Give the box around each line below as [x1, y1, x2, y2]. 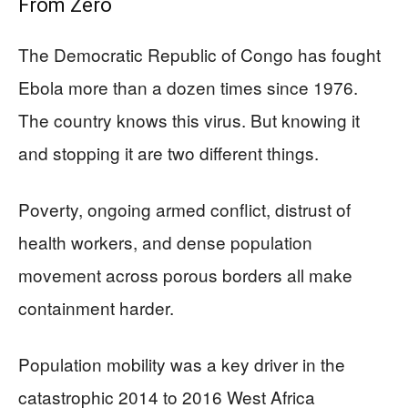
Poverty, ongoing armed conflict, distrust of [18, 196, 351, 221]
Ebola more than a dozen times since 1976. [18, 74, 358, 99]
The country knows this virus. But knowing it [18, 107, 360, 132]
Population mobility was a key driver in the [18, 351, 345, 376]
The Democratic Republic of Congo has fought [18, 41, 381, 66]
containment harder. [18, 294, 174, 320]
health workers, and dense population [18, 229, 312, 254]
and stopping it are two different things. [18, 139, 319, 165]
